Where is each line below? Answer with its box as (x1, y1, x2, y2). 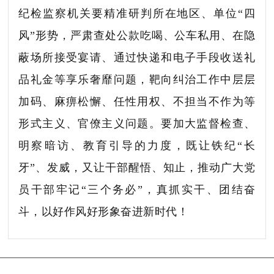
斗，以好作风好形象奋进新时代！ (18, 205, 189, 218)
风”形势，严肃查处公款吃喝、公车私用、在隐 (18, 29, 256, 42)
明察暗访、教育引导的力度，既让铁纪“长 (18, 139, 256, 152)
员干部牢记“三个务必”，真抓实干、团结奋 (18, 183, 256, 196)
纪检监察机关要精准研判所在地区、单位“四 (18, 7, 256, 20)
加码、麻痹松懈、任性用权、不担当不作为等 (18, 95, 256, 108)
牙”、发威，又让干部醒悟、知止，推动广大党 (18, 161, 256, 174)
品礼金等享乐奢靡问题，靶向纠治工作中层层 (18, 73, 256, 86)
